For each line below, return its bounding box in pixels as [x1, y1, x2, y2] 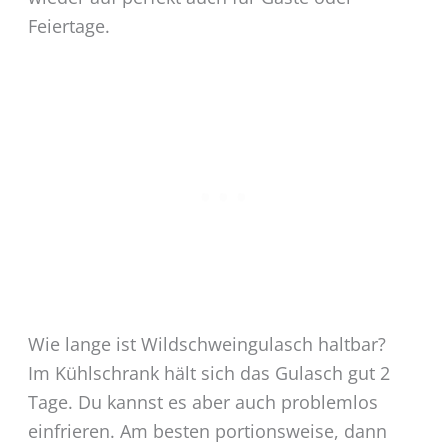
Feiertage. [27, 13, 110, 38]
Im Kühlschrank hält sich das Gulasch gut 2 [27, 360, 390, 385]
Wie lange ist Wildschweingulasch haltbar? [27, 331, 386, 356]
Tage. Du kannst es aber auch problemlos [27, 389, 378, 414]
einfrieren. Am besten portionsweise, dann [27, 418, 387, 443]
